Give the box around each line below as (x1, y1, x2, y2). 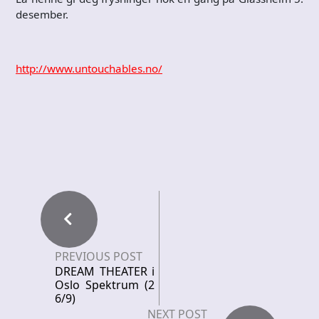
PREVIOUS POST (55, 248, 142, 264)
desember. (16, 6, 68, 21)
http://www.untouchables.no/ (16, 61, 162, 75)
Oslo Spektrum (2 (55, 276, 155, 293)
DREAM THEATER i (55, 263, 155, 279)
